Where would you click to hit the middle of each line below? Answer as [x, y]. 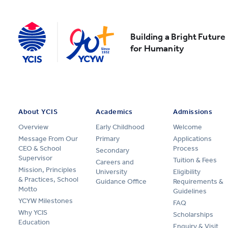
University [111, 172]
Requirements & [198, 181]
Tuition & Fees [195, 160]
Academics [115, 111]
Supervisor [35, 158]
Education [34, 222]
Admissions [193, 111]
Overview [33, 127]
